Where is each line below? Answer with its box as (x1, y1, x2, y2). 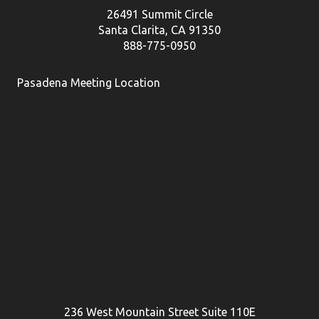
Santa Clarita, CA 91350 (98, 23, 221, 37)
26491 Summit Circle (106, 8, 213, 21)
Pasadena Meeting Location (17, 76, 160, 90)
